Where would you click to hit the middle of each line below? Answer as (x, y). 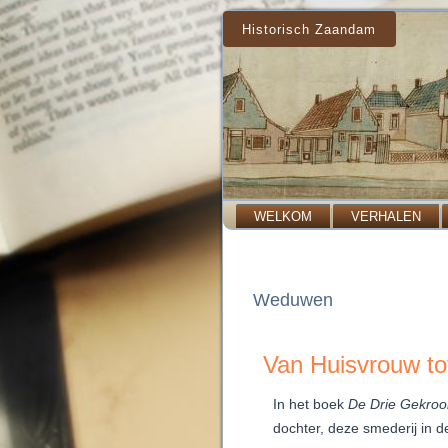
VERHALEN (386, 216)
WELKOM (283, 216)
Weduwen (293, 300)
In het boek (310, 404)
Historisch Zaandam (309, 29)
